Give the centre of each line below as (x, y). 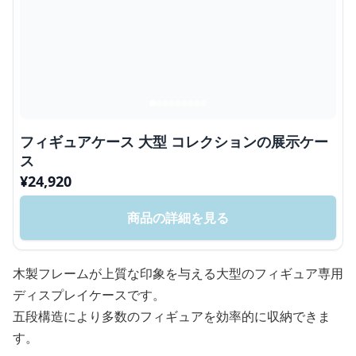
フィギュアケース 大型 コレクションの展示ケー (174, 142)
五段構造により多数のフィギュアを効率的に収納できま (172, 317)
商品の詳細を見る (178, 218)
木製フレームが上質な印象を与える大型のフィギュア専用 (178, 274)
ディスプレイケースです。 (89, 295)
